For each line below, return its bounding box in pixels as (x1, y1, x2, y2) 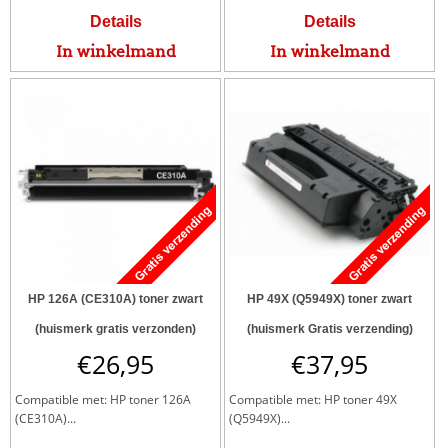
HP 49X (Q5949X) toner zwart (247, 292, 412, 306)
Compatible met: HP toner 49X (229, 391, 397, 408)
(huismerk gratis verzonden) (35, 322, 196, 336)
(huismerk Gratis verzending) (246, 322, 413, 336)
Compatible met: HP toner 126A (15, 391, 191, 408)
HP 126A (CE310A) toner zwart (28, 292, 203, 306)
